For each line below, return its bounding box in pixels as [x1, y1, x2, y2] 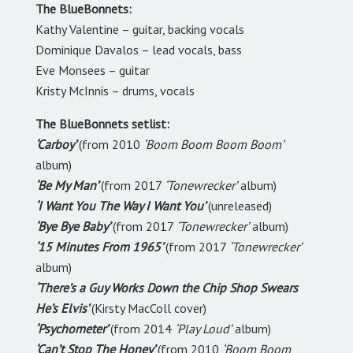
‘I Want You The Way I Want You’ [35, 198, 208, 214]
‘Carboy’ [35, 136, 79, 153]
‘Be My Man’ [35, 177, 101, 194]
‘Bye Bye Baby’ [35, 218, 113, 235]
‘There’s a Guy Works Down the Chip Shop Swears [35, 280, 298, 296]
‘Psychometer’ [35, 321, 110, 337]
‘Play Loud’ [175, 321, 232, 337]
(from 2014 [110, 321, 175, 337]
